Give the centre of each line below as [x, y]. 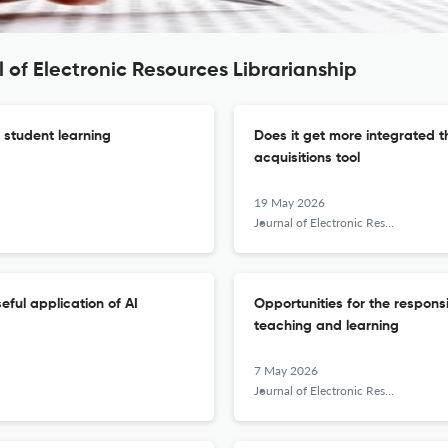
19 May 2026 [289, 202]
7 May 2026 [286, 370]
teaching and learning [326, 326]
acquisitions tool [307, 158]
